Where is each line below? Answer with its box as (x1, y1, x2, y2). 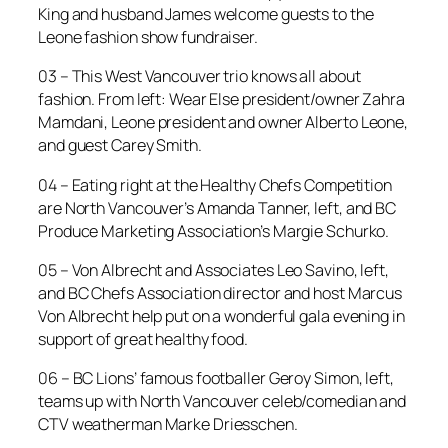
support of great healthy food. (38, 327, 248, 350)
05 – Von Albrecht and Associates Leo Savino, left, (38, 258, 389, 281)
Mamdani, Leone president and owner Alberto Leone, (38, 111, 409, 134)
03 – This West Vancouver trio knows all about (38, 65, 361, 88)
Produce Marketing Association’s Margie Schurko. (38, 219, 390, 242)
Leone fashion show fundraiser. (38, 26, 258, 49)
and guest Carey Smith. (38, 134, 202, 157)
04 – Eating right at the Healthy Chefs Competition (38, 173, 392, 196)
